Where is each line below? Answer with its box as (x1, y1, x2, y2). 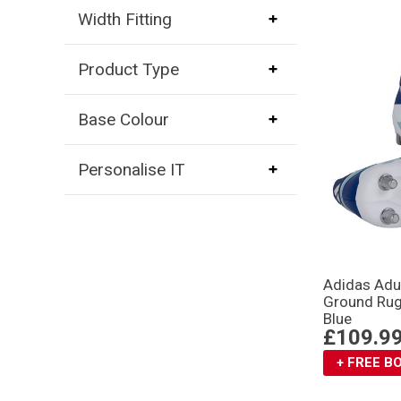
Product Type (77, 58, 179, 80)
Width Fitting (77, 8, 172, 30)
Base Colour (77, 108, 169, 130)
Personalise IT (77, 158, 185, 180)
